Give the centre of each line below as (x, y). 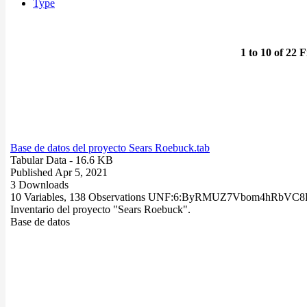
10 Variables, (40, 197)
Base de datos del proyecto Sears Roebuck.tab (110, 147)
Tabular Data (38, 160)
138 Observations (109, 197)
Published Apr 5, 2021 (59, 172)
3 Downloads (39, 184)
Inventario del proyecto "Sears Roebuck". (100, 209)
